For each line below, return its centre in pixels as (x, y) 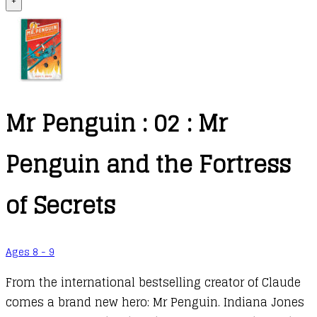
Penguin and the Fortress (148, 165)
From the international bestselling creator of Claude (153, 282)
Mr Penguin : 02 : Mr (117, 123)
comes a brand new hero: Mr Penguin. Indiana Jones (155, 302)
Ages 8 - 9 (30, 252)
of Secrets (60, 206)
